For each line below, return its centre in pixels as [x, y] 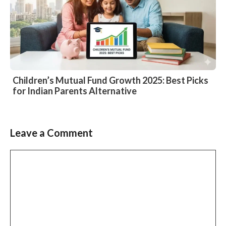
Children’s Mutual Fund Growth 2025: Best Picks [110, 80]
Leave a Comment [51, 133]
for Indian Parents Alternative [75, 91]
